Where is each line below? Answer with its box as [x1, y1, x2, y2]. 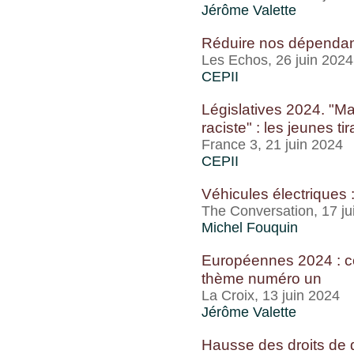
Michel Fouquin [201, 220, 298, 235]
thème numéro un [201, 269, 322, 287]
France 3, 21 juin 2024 [201, 137, 343, 153]
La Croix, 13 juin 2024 [201, 288, 340, 303]
